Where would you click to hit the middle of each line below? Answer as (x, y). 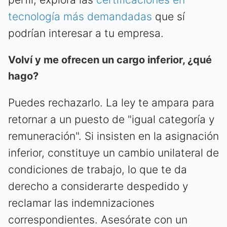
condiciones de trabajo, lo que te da (98, 169)
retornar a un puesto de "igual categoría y (111, 119)
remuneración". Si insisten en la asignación (113, 136)
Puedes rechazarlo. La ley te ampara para (111, 102)
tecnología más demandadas (80, 16)
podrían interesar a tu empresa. (86, 33)
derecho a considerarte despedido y (98, 186)
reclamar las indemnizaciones (81, 203)
